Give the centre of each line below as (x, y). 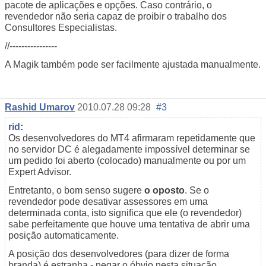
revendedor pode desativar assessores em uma (108, 201)
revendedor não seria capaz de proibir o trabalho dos (116, 16)
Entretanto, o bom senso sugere (76, 190)
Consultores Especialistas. (61, 27)
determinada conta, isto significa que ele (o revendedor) (125, 213)
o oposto (164, 190)
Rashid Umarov (40, 107)
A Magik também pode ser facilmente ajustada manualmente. (133, 64)
